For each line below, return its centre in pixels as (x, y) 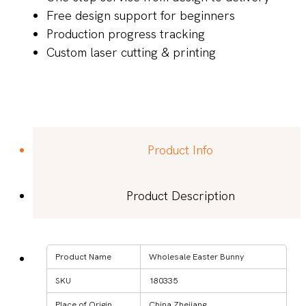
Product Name (83, 256)
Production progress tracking (126, 33)
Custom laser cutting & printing (131, 52)
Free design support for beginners (141, 15)
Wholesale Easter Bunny (196, 256)
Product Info (180, 150)
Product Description (180, 195)
